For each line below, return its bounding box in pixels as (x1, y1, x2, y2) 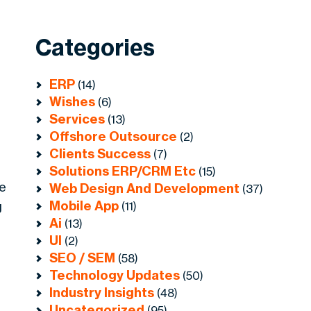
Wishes (49, 94, 96, 110)
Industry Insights (49, 285, 155, 301)
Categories (35, 33, 155, 62)
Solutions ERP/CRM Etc (49, 163, 196, 180)
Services (49, 111, 106, 128)
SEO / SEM (49, 250, 116, 267)
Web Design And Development (49, 180, 240, 197)
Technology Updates (49, 267, 180, 284)
